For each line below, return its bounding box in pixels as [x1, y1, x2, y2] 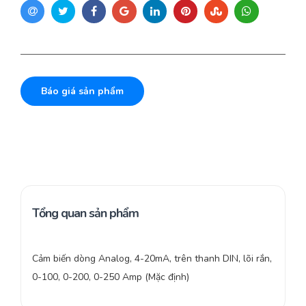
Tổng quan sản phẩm [32, 205, 139, 222]
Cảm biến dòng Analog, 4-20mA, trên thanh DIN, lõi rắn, [32, 252, 272, 266]
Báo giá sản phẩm [41, 85, 124, 98]
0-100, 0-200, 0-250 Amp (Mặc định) [32, 270, 189, 284]
